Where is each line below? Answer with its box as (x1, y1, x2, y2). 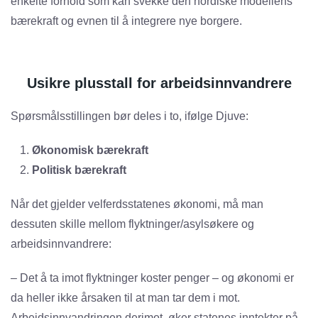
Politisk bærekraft (32, 164, 126, 177)
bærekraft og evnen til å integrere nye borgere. (11, 15, 242, 28)
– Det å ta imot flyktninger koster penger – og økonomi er (11, 272, 294, 285)
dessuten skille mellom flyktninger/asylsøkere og (11, 218, 254, 231)
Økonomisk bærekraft (32, 144, 148, 157)
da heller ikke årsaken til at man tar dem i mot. (11, 292, 240, 305)
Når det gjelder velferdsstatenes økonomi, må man (11, 198, 263, 211)
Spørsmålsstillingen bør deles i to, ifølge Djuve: (11, 110, 248, 123)
